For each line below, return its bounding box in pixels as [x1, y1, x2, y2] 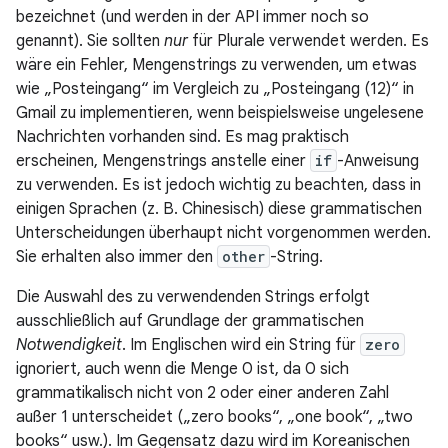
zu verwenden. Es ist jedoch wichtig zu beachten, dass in [16, 175, 421, 195]
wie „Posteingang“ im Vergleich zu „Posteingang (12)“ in [16, 79, 414, 99]
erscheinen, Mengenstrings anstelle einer [16, 151, 310, 171]
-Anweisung [337, 151, 419, 171]
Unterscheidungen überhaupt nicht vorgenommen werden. [16, 223, 431, 243]
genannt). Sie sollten [16, 31, 164, 51]
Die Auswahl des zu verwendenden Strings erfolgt [16, 287, 370, 307]
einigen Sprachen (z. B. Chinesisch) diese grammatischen [16, 199, 422, 219]
